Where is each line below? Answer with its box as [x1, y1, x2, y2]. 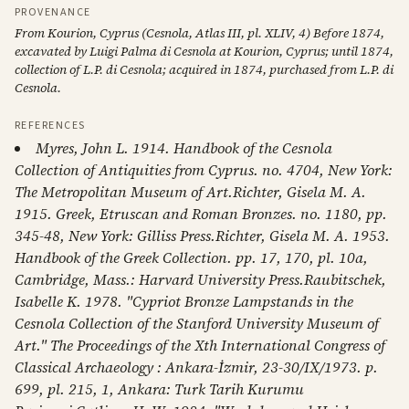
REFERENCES [15, 118, 86, 133]
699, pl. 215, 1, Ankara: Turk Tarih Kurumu [15, 379, 304, 399]
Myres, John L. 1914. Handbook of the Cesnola [36, 138, 332, 158]
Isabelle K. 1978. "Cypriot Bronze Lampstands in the [15, 291, 353, 311]
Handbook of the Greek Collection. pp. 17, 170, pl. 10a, [15, 247, 368, 267]
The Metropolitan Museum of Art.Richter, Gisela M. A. [15, 182, 366, 202]
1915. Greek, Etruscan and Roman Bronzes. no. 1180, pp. [15, 204, 387, 224]
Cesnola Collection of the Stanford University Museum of [15, 313, 379, 333]
